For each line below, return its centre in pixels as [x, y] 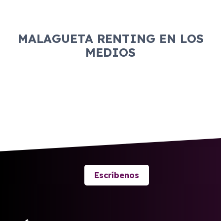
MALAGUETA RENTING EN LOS [110, 38]
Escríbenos [117, 175]
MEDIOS [110, 52]
